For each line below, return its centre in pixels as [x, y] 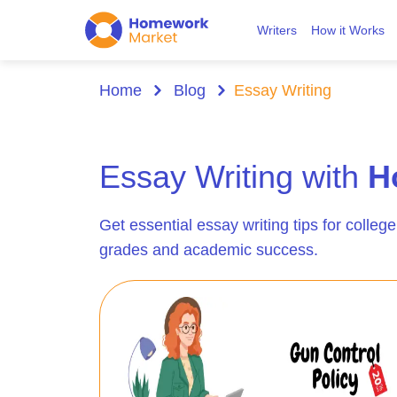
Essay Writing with [234, 177]
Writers [276, 30]
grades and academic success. [209, 250]
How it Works [347, 30]
